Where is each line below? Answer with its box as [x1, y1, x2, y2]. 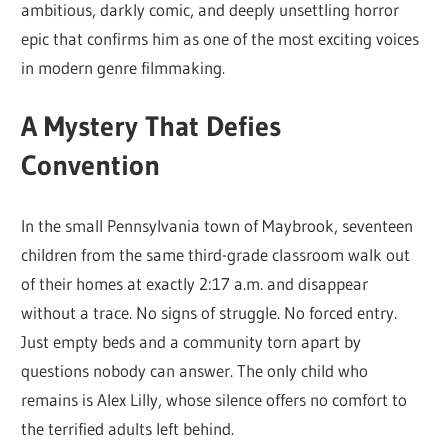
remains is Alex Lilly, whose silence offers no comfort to [21, 388, 408, 410]
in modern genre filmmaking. [21, 56, 226, 78]
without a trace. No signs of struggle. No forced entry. [21, 301, 398, 323]
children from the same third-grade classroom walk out [21, 243, 411, 265]
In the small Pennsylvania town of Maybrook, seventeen [21, 214, 414, 236]
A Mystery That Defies [21, 109, 282, 144]
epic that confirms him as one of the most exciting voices [21, 27, 420, 49]
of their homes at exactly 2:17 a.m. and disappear [21, 272, 369, 294]
